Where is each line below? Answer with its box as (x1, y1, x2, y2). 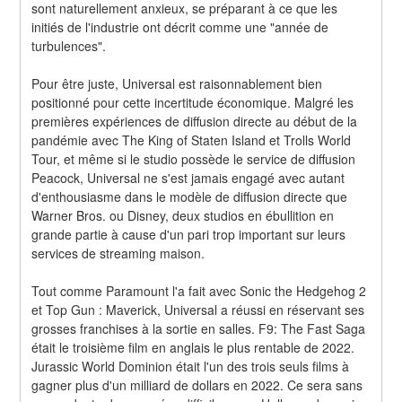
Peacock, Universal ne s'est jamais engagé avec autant (31, 168, 345, 187)
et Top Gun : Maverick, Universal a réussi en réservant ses (31, 300, 365, 319)
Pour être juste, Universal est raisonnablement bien (31, 74, 323, 92)
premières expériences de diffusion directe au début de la (31, 111, 358, 130)
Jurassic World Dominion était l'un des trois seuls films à (31, 356, 350, 375)
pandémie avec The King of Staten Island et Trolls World (31, 130, 352, 149)
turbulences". (31, 36, 107, 55)
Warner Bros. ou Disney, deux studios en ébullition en (31, 205, 335, 224)
